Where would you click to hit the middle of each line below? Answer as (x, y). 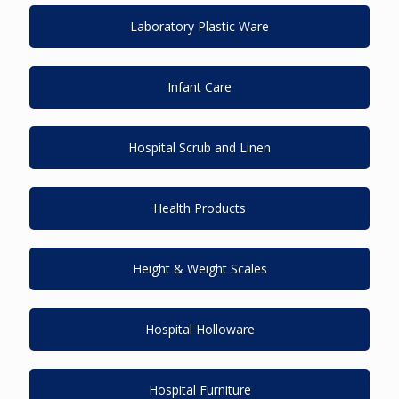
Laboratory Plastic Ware (199, 26)
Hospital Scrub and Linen (199, 147)
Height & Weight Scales (199, 269)
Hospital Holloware (199, 329)
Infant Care (199, 87)
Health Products (199, 208)
